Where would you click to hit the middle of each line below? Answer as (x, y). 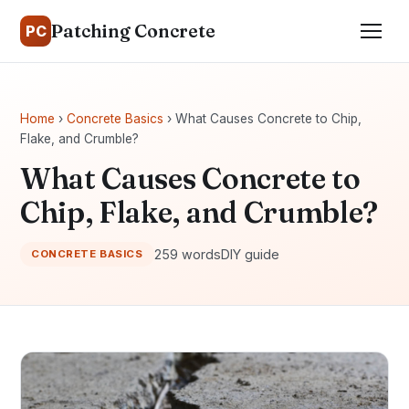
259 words (187, 254)
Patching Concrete (133, 31)
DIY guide (250, 254)
